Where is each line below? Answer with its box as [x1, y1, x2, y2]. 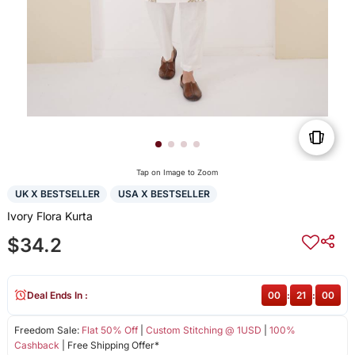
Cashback [13, 338, 59, 351]
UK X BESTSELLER [14, 188, 100, 200]
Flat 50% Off [81, 323, 138, 336]
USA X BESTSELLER [117, 188, 210, 200]
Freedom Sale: [13, 323, 82, 336]
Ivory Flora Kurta [6, 208, 93, 223]
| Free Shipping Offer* [59, 338, 159, 351]
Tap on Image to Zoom [136, 168, 219, 177]
